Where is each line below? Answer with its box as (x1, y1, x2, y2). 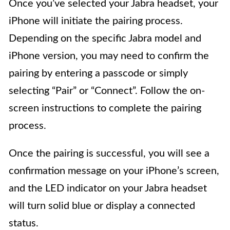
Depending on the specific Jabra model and (9, 33, 201, 44)
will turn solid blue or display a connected (9, 201, 195, 212)
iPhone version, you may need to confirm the (9, 51, 209, 62)
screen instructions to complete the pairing (9, 103, 201, 114)
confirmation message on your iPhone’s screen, (9, 166, 219, 177)
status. (9, 218, 39, 229)
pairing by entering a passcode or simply (9, 68, 188, 79)
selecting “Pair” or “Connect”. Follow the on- (9, 86, 205, 97)
